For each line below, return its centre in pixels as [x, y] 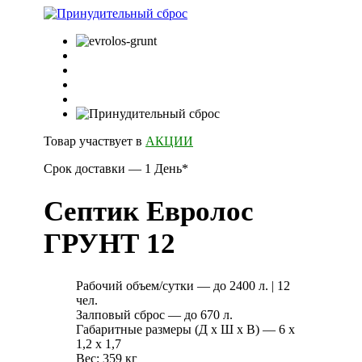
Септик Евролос [149, 211]
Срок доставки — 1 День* [116, 169]
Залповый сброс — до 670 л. [154, 315]
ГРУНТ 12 [109, 243]
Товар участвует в [95, 141]
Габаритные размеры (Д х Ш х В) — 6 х [185, 330]
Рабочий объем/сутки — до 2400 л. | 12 [183, 286]
